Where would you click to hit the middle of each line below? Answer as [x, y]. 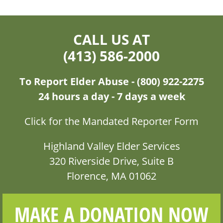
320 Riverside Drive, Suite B [111, 161]
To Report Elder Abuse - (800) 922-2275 [111, 81]
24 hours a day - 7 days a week [111, 96]
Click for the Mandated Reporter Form [111, 121]
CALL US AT [111, 39]
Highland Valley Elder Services [111, 146]
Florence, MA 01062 [111, 176]
